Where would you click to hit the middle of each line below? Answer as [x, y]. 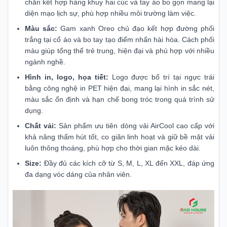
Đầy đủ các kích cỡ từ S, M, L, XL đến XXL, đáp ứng [128, 163]
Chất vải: [41, 125]
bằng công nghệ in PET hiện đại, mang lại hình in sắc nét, [120, 88]
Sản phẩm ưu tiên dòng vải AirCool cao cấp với [136, 125]
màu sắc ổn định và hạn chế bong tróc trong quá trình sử [120, 99]
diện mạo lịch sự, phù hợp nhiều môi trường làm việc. [110, 13]
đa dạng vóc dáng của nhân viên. [78, 174]
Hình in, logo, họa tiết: [67, 77]
